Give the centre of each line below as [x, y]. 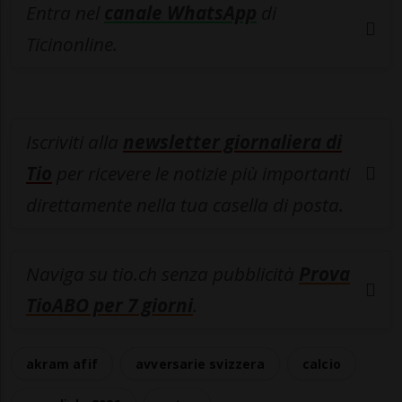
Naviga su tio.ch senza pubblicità [162, 273]
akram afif [62, 363]
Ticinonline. [72, 44]
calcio [322, 363]
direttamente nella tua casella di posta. [185, 204]
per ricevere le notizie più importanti [201, 173]
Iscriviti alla [74, 141]
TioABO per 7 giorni [109, 305]
